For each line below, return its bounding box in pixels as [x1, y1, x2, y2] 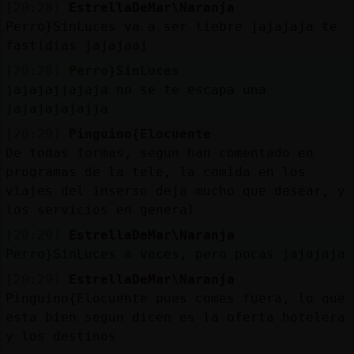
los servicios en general [5, 201, 195, 217]
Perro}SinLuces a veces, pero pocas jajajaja [5, 246, 345, 262]
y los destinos [5, 328, 116, 344]
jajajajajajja [5, 100, 108, 116]
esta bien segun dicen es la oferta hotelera [5, 309, 345, 325]
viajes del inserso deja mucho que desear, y [5, 183, 345, 198]
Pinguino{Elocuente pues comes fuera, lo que [5, 290, 345, 306]
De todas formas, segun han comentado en [5, 145, 314, 160]
